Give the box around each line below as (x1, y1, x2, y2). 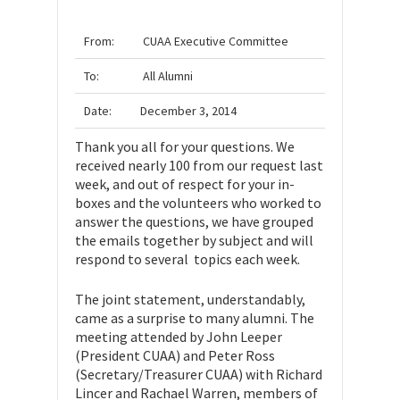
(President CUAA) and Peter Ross (75, 346, 275, 364)
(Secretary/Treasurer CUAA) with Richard (75, 365, 322, 383)
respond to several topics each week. (75, 250, 300, 268)
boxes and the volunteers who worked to (75, 194, 321, 212)
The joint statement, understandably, (75, 290, 305, 308)
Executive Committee (171, 33, 288, 49)
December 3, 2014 (140, 103, 237, 119)
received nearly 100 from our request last (75, 156, 323, 174)
